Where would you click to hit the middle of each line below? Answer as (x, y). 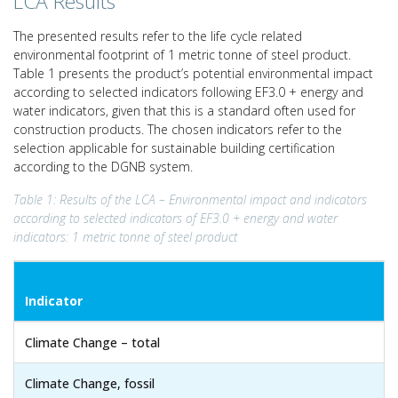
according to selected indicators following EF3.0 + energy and (188, 92)
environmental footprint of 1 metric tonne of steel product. (182, 54)
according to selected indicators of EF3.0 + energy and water (175, 218)
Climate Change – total (92, 342)
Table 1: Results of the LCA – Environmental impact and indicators (190, 199)
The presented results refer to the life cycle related (158, 36)
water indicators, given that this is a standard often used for (184, 110)
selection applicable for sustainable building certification (174, 147)
